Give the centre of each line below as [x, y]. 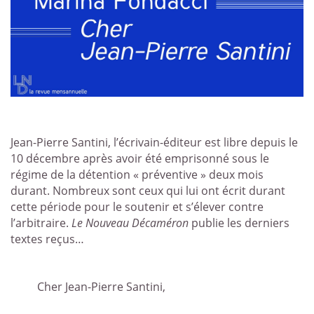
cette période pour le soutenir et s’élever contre [137, 207]
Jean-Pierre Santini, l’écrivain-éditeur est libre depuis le [154, 143]
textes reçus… [47, 239]
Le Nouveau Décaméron [130, 223]
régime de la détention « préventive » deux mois [137, 175]
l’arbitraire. [41, 223]
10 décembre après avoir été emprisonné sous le [140, 159]
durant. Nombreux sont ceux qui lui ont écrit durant [148, 191]
